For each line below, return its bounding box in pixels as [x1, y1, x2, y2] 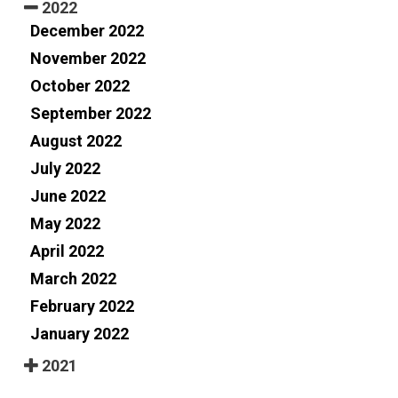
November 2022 [30, 48, 146, 68]
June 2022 [30, 186, 106, 205]
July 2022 [30, 158, 100, 178]
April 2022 [30, 241, 104, 260]
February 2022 [30, 296, 134, 315]
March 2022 [30, 268, 116, 288]
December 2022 [30, 20, 144, 40]
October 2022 [30, 76, 130, 95]
